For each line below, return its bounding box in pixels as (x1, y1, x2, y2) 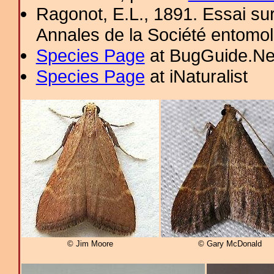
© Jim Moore (67, 239, 113, 249)
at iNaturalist (144, 66, 248, 86)
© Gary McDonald (198, 239, 262, 249)
